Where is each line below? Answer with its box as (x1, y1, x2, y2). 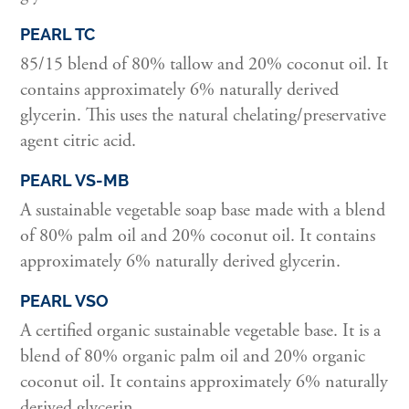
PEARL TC (20, 25, 96, 45)
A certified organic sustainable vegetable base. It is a (20, 320, 382, 343)
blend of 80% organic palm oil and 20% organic (20, 345, 366, 369)
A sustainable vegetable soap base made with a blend (20, 199, 386, 223)
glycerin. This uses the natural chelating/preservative (20, 104, 387, 128)
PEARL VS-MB (20, 171, 130, 191)
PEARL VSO (20, 291, 110, 311)
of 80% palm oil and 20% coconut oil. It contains (20, 225, 376, 248)
